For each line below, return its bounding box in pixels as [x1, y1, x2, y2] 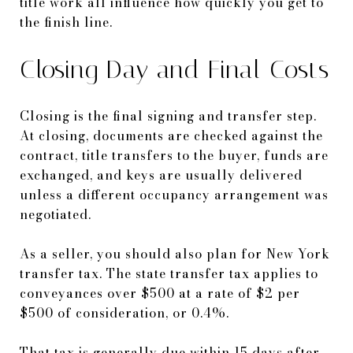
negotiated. [20, 204, 91, 224]
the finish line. [20, 12, 113, 32]
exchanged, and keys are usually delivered [20, 165, 303, 184]
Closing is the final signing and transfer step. [20, 106, 317, 125]
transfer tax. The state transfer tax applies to [20, 263, 318, 283]
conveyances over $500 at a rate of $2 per [20, 283, 300, 303]
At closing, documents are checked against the [20, 125, 323, 145]
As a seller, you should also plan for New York [20, 243, 330, 263]
